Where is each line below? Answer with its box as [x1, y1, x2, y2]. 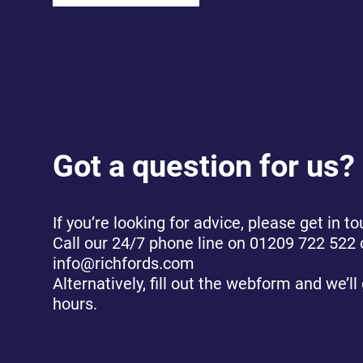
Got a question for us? [53, 148, 356, 185]
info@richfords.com [53, 254, 195, 273]
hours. [53, 294, 98, 314]
